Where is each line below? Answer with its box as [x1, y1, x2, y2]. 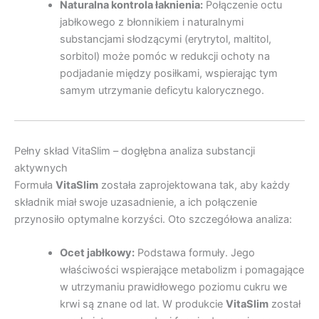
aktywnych [14, 161, 68, 174]
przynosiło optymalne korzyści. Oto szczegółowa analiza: [14, 212, 292, 226]
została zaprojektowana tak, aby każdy [98, 178, 290, 192]
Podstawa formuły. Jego [134, 246, 255, 260]
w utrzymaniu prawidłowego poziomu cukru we [59, 281, 287, 294]
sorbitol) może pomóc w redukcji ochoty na [59, 49, 270, 63]
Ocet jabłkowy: [59, 246, 135, 260]
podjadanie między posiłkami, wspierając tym [59, 66, 278, 80]
